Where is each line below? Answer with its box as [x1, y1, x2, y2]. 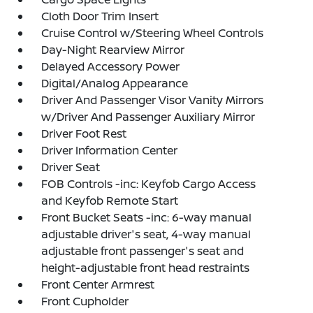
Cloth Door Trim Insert [41, 8, 159, 24]
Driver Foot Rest [41, 126, 127, 141]
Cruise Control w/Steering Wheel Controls [41, 25, 264, 41]
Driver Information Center [41, 143, 178, 158]
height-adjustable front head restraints [41, 260, 250, 275]
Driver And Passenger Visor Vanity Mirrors [41, 92, 264, 108]
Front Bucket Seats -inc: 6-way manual [41, 210, 252, 225]
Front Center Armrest [41, 277, 155, 292]
